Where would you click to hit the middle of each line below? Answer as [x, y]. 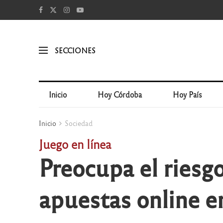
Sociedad [78, 123]
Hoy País [188, 94]
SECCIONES [75, 50]
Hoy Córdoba [120, 94]
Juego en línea [75, 144]
